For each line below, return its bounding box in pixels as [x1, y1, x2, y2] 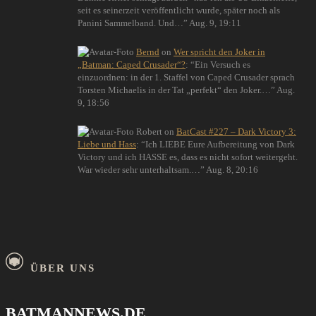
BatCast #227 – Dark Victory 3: [176, 126, 296, 137]
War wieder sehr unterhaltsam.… [78, 164, 200, 175]
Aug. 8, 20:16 [206, 164, 258, 175]
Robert [136, 126, 162, 137]
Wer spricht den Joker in [174, 46, 265, 57]
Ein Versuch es [195, 59, 250, 70]
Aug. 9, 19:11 [189, 17, 241, 28]
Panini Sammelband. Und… [78, 17, 183, 28]
